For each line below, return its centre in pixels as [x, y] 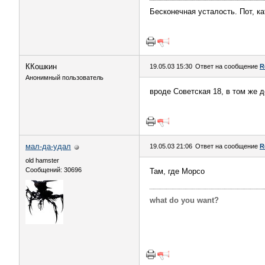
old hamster [42, 160]
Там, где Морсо [177, 171]
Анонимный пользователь [64, 77]
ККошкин [41, 67]
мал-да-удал [48, 146]
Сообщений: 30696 [54, 170]
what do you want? [184, 200]
